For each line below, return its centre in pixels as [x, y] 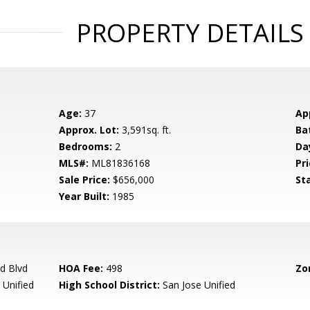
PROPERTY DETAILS [190, 33]
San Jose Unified [198, 285]
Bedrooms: [86, 146]
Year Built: [84, 196]
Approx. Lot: [89, 130]
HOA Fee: [81, 268]
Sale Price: [85, 180]
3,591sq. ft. [145, 130]
